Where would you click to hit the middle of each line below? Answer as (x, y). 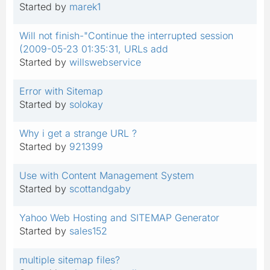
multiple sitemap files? (70, 259)
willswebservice (105, 62)
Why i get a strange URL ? (78, 133)
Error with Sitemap (61, 91)
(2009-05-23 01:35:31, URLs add (94, 49)
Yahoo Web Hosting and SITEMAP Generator (119, 217)
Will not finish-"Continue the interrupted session (126, 35)
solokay (86, 104)
